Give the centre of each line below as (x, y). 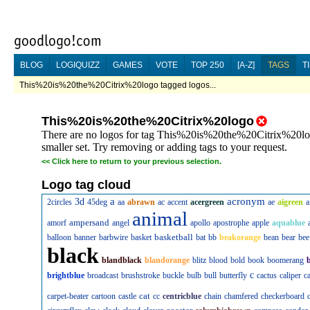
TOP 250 (208, 65)
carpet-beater (68, 296)
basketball (174, 237)
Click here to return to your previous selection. (137, 161)
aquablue (289, 223)
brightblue (66, 275)
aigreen (290, 202)
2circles (60, 202)
